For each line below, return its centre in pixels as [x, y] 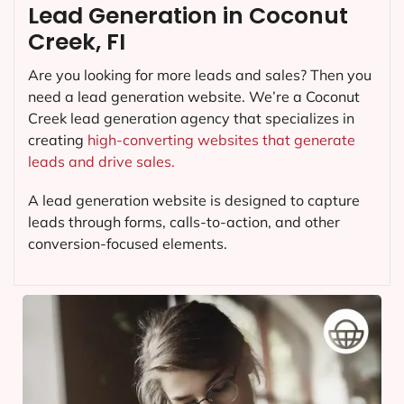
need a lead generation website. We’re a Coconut [194, 97]
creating [58, 140]
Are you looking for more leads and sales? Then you [200, 75]
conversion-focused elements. [128, 244]
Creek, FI [77, 42]
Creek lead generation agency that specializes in [191, 119]
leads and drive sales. [101, 162]
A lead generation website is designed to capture [194, 201]
